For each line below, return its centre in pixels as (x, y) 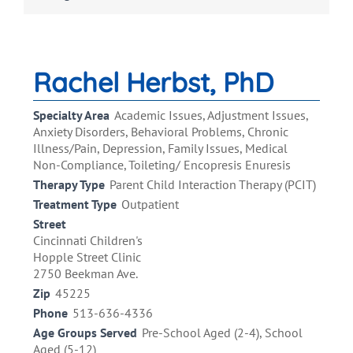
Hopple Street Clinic (87, 257)
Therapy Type (69, 185)
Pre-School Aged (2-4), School (222, 333)
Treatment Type (75, 204)
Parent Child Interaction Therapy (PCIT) (213, 185)
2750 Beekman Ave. (85, 274)
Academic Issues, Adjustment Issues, (211, 115)
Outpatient (150, 204)
